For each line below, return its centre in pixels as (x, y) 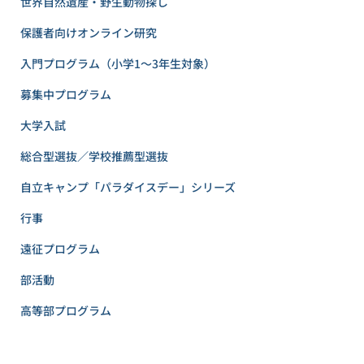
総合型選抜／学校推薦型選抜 (94, 156)
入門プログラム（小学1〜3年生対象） (118, 63)
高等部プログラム (66, 310)
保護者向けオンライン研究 (89, 32)
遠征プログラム (60, 249)
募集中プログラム (66, 94)
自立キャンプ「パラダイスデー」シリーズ (128, 187)
